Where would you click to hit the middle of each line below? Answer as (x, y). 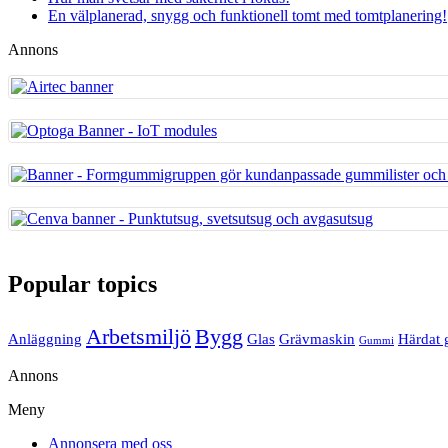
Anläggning (45, 338)
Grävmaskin (317, 338)
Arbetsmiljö (138, 336)
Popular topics (82, 284)
